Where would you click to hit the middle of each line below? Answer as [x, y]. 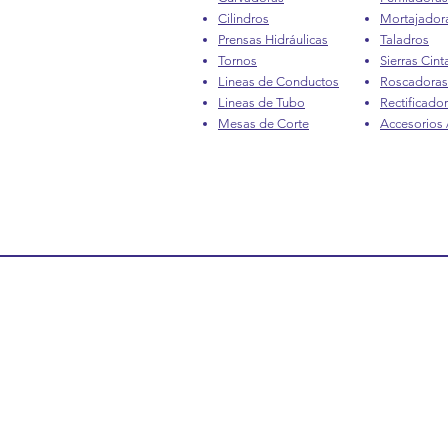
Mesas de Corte [263, 123]
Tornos [237, 60]
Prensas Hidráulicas [273, 39]
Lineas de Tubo [261, 102]
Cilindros [243, 18]
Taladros [404, 39]
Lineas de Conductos [278, 81]
